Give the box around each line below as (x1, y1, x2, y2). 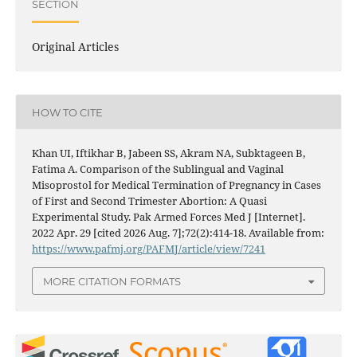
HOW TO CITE (31, 105, 103, 119)
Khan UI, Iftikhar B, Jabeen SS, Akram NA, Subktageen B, (31, 146, 305, 161)
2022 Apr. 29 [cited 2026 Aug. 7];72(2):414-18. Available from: (31, 226, 324, 241)
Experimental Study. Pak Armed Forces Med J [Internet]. (31, 210, 305, 225)
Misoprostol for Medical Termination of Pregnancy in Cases (31, 178, 321, 193)
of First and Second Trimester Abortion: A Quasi (31, 194, 267, 209)
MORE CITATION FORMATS (43, 274, 181, 288)
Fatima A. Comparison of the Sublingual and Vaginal (31, 162, 284, 177)
